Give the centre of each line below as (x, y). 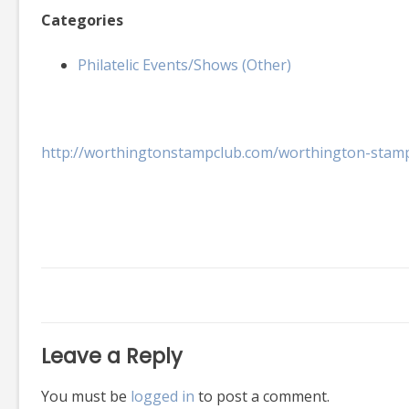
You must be (86, 396)
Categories (82, 20)
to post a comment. (262, 396)
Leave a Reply (112, 356)
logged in (163, 396)
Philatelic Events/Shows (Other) (184, 64)
